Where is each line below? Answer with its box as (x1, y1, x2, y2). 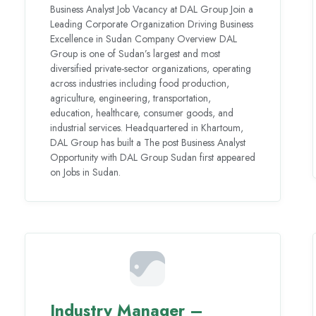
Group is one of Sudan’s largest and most (50, 46, 221, 61)
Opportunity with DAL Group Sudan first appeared (50, 150, 256, 164)
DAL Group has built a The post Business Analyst (50, 135, 246, 150)
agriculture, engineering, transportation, (50, 90, 212, 105)
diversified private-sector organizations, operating (50, 61, 252, 75)
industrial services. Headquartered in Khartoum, (50, 120, 244, 135)
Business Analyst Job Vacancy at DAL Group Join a (50, 1, 254, 16)
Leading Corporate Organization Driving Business (50, 16, 254, 31)
